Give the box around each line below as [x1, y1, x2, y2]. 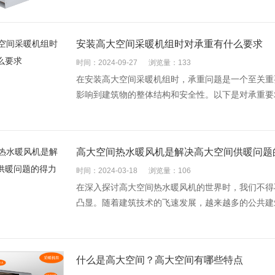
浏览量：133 [149, 58, 191, 67]
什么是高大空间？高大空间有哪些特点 [76, 255, 243, 265]
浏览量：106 [149, 166, 191, 175]
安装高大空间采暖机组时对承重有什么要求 [76, 39, 263, 49]
